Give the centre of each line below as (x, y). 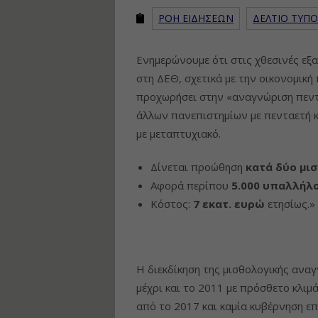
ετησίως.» (291, 204)
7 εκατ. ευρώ (230, 204)
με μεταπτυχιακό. (179, 133)
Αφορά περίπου (191, 185)
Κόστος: (172, 204)
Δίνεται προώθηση (198, 167)
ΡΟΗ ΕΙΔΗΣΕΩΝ (196, 18)
